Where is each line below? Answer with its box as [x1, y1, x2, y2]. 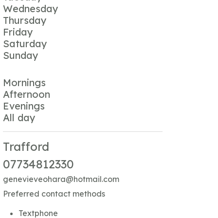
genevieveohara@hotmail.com [2, 174, 119, 184]
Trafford [2, 139, 49, 154]
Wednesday [2, 2, 58, 15]
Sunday [2, 49, 38, 61]
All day [2, 111, 36, 124]
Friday [2, 25, 33, 38]
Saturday [2, 37, 47, 50]
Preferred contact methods [2, 188, 105, 199]
